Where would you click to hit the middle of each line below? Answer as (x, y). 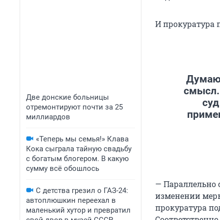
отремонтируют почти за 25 (74, 107)
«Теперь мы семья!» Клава (82, 139)
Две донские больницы (68, 97)
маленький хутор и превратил (78, 210)
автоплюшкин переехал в (71, 200)
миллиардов (48, 117)
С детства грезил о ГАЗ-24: (82, 191)
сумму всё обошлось (63, 168)
